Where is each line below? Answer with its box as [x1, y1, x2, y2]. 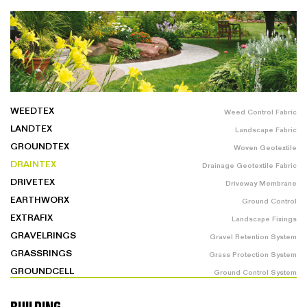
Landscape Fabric [235, 125, 297, 134]
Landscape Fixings [232, 214, 297, 223]
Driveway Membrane [225, 179, 297, 188]
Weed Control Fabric [224, 108, 297, 116]
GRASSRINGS [10, 248, 72, 258]
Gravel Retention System [210, 232, 297, 241]
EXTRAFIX [10, 212, 53, 223]
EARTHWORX [10, 195, 69, 205]
